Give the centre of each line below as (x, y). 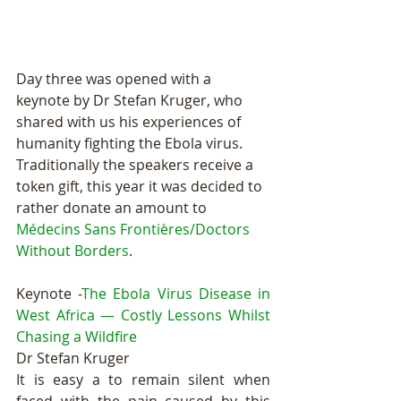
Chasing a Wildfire (77, 337)
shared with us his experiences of (130, 122)
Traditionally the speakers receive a (137, 165)
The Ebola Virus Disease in (176, 294)
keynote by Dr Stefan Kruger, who (131, 101)
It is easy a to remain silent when (143, 380)
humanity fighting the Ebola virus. (131, 144)
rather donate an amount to (113, 208)
